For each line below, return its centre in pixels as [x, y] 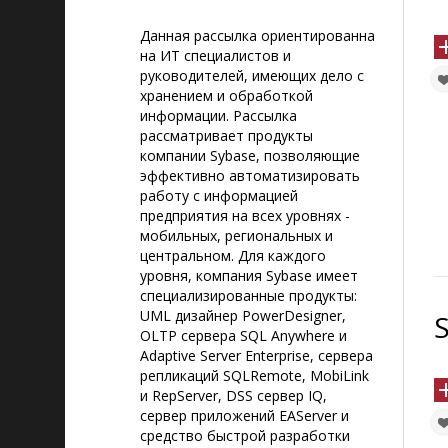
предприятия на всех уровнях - [245, 215]
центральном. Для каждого [233, 255]
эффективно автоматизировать [250, 175]
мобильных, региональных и [236, 235]
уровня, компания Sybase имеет [249, 275]
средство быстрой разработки [245, 435]
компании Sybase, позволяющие [250, 155]
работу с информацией [219, 195]
